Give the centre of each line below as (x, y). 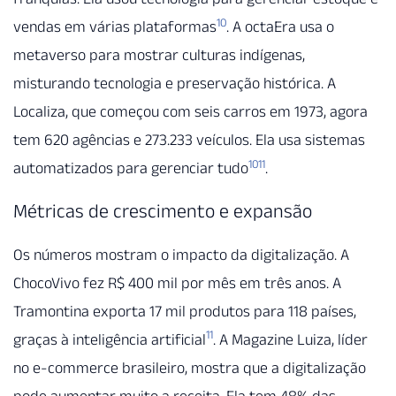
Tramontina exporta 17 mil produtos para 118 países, (185, 311)
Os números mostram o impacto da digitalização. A (181, 254)
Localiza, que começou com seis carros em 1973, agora (190, 112)
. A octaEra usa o (280, 27)
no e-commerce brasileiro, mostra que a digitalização (190, 367)
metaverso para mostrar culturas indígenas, (159, 55)
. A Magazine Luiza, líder (290, 339)
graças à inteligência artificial (110, 339)
